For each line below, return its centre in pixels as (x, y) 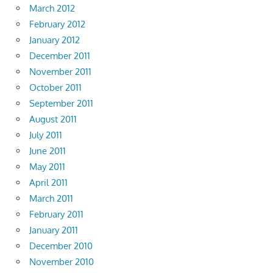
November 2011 (60, 72)
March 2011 (51, 199)
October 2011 (55, 88)
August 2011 (53, 119)
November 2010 (62, 262)
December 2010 (61, 246)
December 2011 (60, 56)
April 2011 (48, 183)
